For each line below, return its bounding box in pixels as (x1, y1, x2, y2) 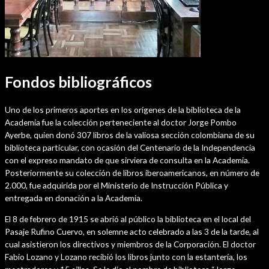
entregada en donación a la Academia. (5, 193, 142, 204)
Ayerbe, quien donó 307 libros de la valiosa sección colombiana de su (5, 130, 255, 141)
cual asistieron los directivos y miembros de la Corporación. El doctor (5, 239, 256, 250)
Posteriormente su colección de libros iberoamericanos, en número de (5, 168, 259, 178)
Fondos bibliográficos (5, 72, 152, 91)
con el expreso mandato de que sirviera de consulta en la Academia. (5, 155, 250, 166)
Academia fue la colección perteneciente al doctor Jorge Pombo (5, 117, 237, 128)
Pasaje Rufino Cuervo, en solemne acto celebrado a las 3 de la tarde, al (5, 226, 259, 237)
